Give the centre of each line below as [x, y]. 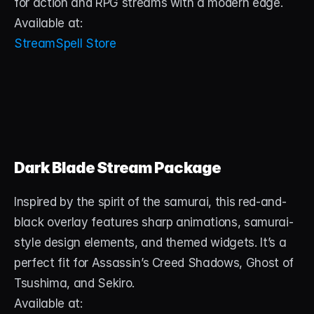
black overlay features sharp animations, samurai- [154, 222]
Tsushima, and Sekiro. [74, 283]
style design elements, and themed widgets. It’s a [150, 243]
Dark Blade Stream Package [117, 168]
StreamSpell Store [65, 43]
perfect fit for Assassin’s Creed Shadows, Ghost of [154, 263]
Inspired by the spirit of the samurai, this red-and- [150, 202]
